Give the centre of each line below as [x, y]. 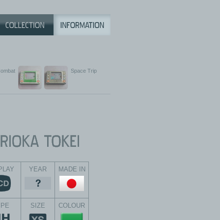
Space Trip [84, 71]
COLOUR [72, 206]
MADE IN [72, 169]
